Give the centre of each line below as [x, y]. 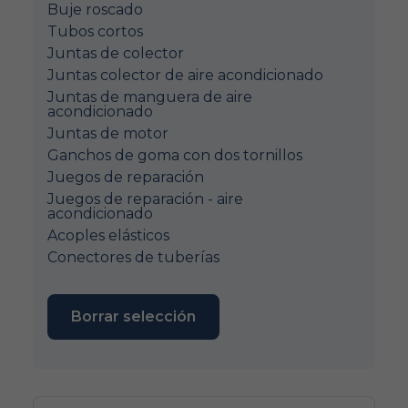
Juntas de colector [116, 53]
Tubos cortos [95, 31]
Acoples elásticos [108, 235]
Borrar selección [133, 316]
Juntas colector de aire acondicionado [185, 75]
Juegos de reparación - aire [145, 199]
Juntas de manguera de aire [150, 97]
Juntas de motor [108, 133]
